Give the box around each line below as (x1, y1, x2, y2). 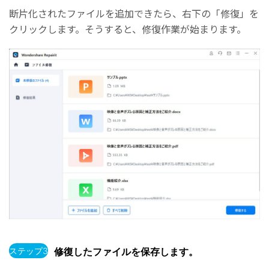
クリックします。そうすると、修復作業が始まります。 (9, 21, 246, 36)
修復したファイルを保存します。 (54, 246, 198, 258)
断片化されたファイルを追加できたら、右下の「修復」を (9, 5, 259, 20)
